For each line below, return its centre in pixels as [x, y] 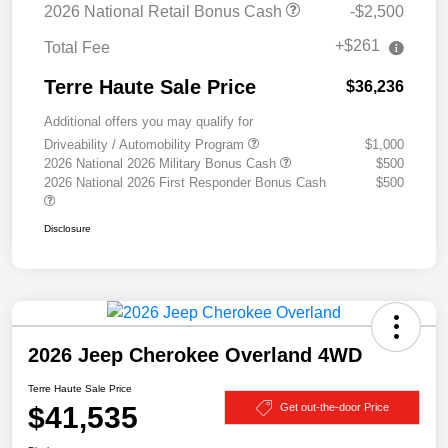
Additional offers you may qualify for [148, 121]
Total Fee [77, 47]
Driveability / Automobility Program [146, 144]
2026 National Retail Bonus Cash [165, 11]
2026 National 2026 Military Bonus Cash [162, 163]
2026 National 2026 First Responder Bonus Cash [185, 182]
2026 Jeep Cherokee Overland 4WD [195, 354]
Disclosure [67, 228]
